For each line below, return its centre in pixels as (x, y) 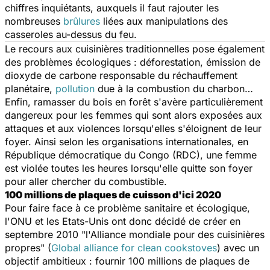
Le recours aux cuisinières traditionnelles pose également (135, 49)
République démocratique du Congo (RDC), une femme (131, 155)
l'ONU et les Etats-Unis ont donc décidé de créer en (123, 221)
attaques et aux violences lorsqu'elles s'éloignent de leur (133, 128)
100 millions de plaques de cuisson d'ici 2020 (113, 194)
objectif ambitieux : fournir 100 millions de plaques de (127, 261)
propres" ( (28, 247)
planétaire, (30, 88)
